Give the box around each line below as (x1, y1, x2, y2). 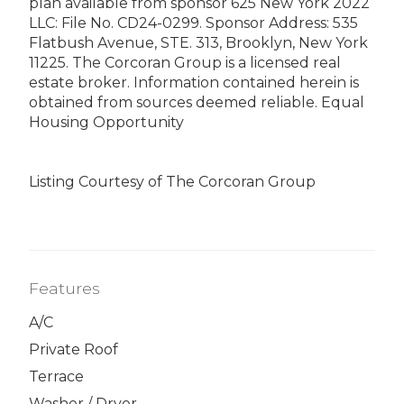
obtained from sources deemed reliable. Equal (29, 93, 364, 111)
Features (29, 278, 100, 298)
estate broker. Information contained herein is (29, 73, 359, 91)
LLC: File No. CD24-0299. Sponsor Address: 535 (29, 14, 358, 32)
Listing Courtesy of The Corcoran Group (29, 172, 316, 190)
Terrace (29, 368, 84, 386)
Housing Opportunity (29, 113, 184, 131)
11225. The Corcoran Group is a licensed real (29, 53, 341, 71)
